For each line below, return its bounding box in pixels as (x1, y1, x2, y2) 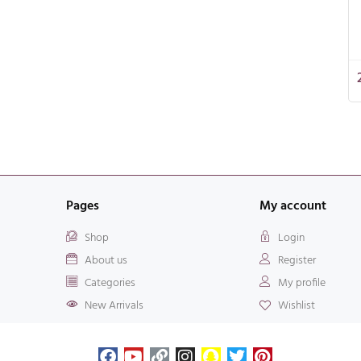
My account (259, 195, 326, 217)
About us (84, 251, 127, 270)
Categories (84, 273, 135, 293)
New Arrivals (84, 296, 143, 315)
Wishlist (277, 296, 315, 315)
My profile (277, 273, 326, 293)
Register (277, 251, 316, 270)
